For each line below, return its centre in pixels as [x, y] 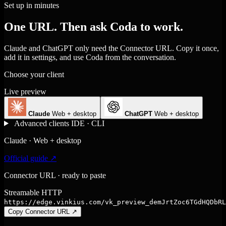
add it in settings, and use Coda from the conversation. [90, 57]
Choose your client [34, 74]
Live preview [25, 91]
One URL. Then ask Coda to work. [94, 26]
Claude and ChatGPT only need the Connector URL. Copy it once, [111, 48]
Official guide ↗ [30, 158]
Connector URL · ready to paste [55, 175]
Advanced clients [41, 123]
